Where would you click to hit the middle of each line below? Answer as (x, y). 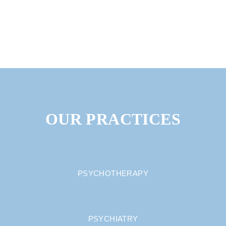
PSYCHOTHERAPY (113, 173)
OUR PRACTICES (113, 119)
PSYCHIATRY (113, 219)
